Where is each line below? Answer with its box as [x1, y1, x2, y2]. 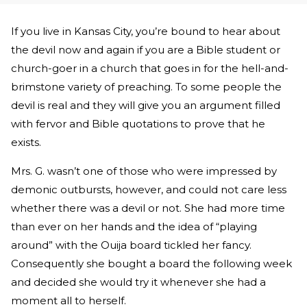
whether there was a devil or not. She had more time [11, 201, 285, 215]
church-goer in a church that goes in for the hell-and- [11, 62, 288, 75]
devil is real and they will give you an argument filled [11, 99, 280, 112]
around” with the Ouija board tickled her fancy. [11, 238, 251, 252]
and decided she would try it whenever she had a [11, 275, 266, 289]
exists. [11, 136, 41, 149]
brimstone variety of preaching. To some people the [11, 80, 282, 94]
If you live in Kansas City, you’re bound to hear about [11, 25, 280, 38]
